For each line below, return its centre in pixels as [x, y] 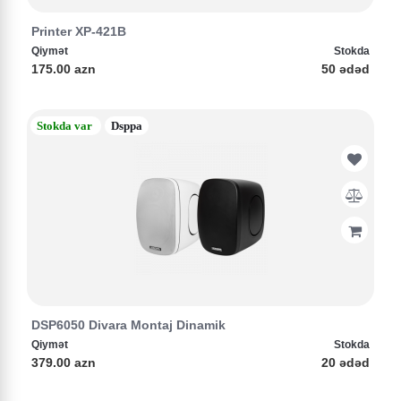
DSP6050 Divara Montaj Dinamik [128, 325]
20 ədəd [346, 363]
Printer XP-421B [79, 31]
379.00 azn [64, 363]
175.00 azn [64, 69]
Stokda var [64, 126]
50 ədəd [346, 69]
